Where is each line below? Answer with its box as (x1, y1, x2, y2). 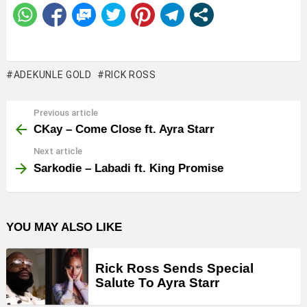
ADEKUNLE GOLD (13, 69, 92, 80)
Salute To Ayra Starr (95, 275, 219, 290)
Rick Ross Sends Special (95, 260, 254, 275)
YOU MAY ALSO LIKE (6, 220, 122, 234)
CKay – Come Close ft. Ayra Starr (34, 123, 214, 136)
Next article (34, 146, 82, 156)
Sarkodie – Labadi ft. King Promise (34, 161, 223, 175)
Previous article (34, 107, 98, 118)
